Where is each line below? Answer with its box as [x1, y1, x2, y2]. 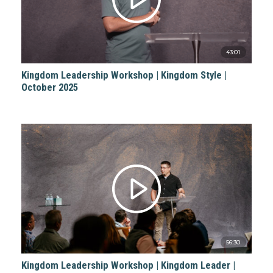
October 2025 [21, 80, 78, 93]
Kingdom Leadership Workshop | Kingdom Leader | [21, 258, 235, 271]
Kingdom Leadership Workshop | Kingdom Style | [21, 68, 227, 81]
